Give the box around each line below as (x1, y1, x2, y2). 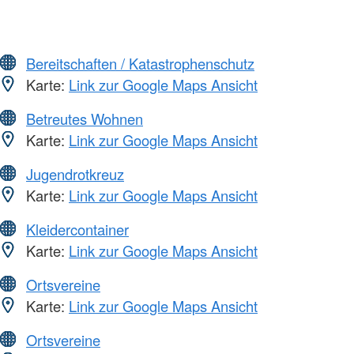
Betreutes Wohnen (26, 107, 143, 129)
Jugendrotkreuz (26, 163, 124, 184)
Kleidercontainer (26, 218, 129, 239)
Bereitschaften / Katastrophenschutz (26, 52, 254, 73)
